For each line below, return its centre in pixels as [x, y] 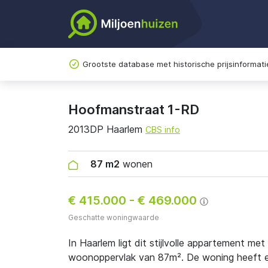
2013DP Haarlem [107, 129]
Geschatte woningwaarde [114, 217]
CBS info [163, 130]
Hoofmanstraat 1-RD [134, 109]
